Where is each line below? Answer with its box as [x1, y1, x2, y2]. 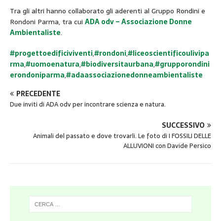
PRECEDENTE [16, 88, 60, 99]
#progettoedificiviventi [10, 47, 93, 59]
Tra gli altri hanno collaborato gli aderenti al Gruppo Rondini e [10, 5, 205, 16]
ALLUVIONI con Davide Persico [123, 140, 211, 151]
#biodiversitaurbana [81, 58, 153, 70]
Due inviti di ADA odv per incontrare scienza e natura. [10, 99, 166, 110]
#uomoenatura [26, 58, 79, 70]
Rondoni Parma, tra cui [10, 16, 85, 27]
